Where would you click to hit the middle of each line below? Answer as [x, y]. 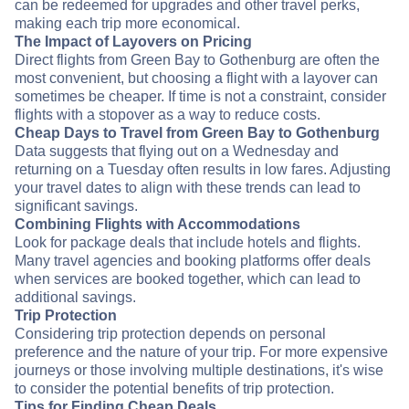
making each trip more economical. [127, 24]
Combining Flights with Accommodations [157, 225]
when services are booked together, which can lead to [188, 279]
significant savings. [76, 206]
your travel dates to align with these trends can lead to [188, 188]
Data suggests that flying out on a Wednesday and [177, 152]
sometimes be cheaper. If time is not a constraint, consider [200, 97]
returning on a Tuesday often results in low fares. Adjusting [203, 170]
